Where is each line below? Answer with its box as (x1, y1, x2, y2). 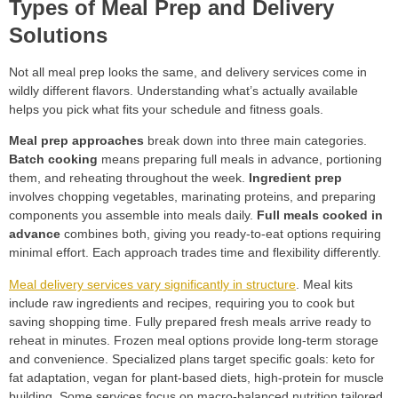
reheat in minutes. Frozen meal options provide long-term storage (9, 332, 378, 347)
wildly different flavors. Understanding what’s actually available (9, 83, 358, 98)
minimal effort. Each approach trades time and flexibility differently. (9, 245, 381, 260)
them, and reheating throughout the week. (9, 171, 249, 186)
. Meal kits (296, 276, 353, 291)
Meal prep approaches (9, 133, 144, 148)
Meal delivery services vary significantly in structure (9, 276, 296, 291)
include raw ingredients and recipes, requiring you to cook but (9, 295, 354, 310)
